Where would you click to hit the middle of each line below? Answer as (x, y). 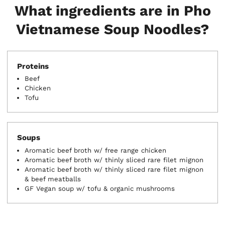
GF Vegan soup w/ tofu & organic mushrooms (100, 189)
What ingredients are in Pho (113, 11)
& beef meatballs (53, 179)
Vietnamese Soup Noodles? (113, 29)
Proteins (33, 66)
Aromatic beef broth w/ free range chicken (96, 151)
